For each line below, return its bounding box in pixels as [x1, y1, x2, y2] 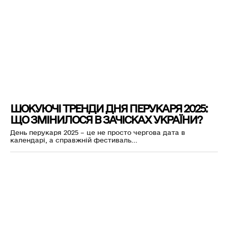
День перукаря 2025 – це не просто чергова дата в [10, 129, 185, 137]
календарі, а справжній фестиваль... [10, 136, 137, 145]
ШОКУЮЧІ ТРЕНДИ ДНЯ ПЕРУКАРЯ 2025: [10, 102, 207, 116]
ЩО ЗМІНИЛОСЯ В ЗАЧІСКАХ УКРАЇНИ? [10, 113, 202, 127]
